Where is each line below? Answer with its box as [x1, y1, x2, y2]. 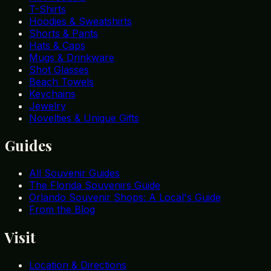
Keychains [29, 87, 76, 100]
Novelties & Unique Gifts [29, 111, 139, 124]
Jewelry [29, 99, 66, 112]
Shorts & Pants [29, 27, 98, 39]
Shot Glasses [29, 63, 89, 76]
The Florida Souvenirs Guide [29, 179, 160, 192]
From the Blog [29, 203, 95, 216]
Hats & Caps [29, 39, 85, 51]
